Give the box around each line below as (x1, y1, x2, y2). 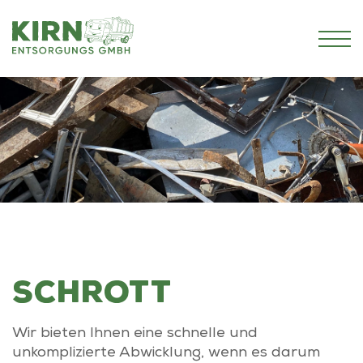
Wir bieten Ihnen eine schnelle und (12, 327, 258, 341)
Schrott (12, 274, 172, 310)
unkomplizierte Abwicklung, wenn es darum (12, 346, 320, 361)
